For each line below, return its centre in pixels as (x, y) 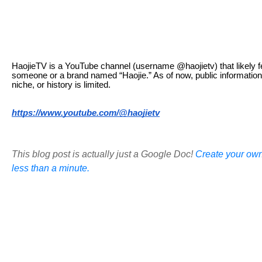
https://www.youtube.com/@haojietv (86, 113)
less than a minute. (51, 168)
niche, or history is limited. (61, 85)
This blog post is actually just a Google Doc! (104, 154)
